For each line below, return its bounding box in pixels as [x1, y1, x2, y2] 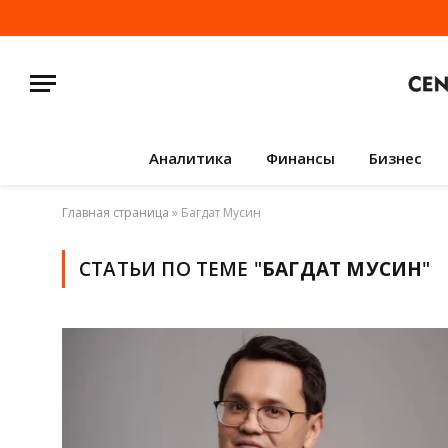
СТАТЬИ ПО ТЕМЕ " [79, 256, 263, 282]
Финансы [265, 148, 335, 168]
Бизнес [368, 148, 422, 168]
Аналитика [148, 148, 232, 168]
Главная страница [62, 204, 169, 221]
